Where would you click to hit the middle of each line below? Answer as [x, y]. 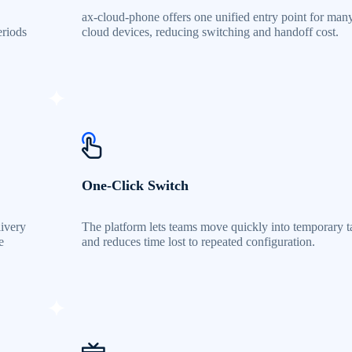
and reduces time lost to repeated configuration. [198, 242]
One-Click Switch [135, 186]
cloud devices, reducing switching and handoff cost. [210, 32]
